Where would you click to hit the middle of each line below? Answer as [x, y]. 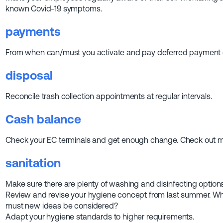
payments [33, 32]
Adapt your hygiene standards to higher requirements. [100, 217]
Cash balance [44, 119]
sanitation [33, 163]
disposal [29, 76]
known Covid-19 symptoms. [54, 9]
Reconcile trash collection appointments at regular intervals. [109, 96]
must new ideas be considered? [62, 206]
